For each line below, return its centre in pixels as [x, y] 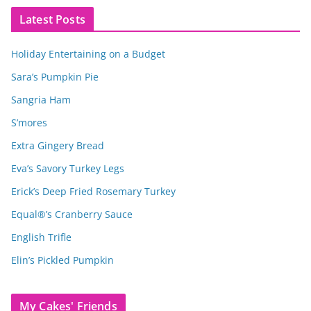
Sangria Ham [41, 99]
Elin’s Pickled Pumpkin [62, 260]
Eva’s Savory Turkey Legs [68, 168]
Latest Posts [52, 19]
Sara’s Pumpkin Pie [55, 76]
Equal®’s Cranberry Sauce [72, 214]
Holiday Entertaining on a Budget [88, 53]
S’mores [29, 122]
